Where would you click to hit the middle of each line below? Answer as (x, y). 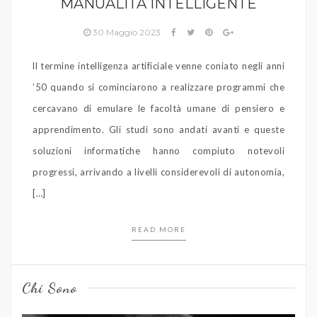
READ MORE (158, 230)
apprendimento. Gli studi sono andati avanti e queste (158, 130)
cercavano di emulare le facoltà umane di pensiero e (158, 109)
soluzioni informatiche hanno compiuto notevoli (158, 151)
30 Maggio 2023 (127, 33)
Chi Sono (50, 288)
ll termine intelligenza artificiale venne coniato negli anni (158, 66)
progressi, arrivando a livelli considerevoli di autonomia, (158, 172)
